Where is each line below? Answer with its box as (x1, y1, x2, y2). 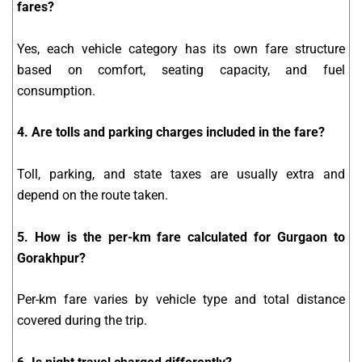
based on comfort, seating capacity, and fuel (17, 61, 345, 78)
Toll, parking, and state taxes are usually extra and (17, 166, 345, 183)
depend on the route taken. (17, 187, 168, 204)
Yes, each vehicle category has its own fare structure (17, 40, 345, 57)
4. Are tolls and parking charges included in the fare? (17, 124, 325, 141)
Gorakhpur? (17, 250, 86, 266)
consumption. (17, 82, 95, 99)
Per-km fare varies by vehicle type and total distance (17, 292, 345, 308)
